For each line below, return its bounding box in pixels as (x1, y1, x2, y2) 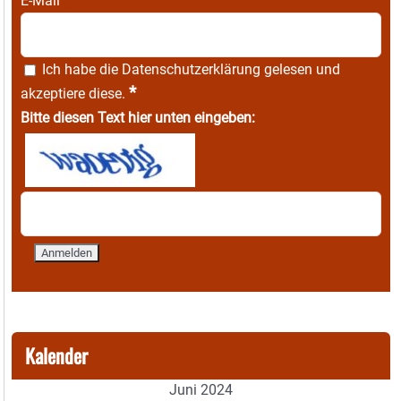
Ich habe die (38, 61, 122, 79)
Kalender (25, 341, 88, 371)
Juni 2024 (169, 381, 233, 399)
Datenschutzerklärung (122, 61, 260, 79)
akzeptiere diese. (21, 85, 129, 103)
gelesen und (260, 61, 340, 79)
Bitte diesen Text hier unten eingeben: (21, 109, 255, 127)
